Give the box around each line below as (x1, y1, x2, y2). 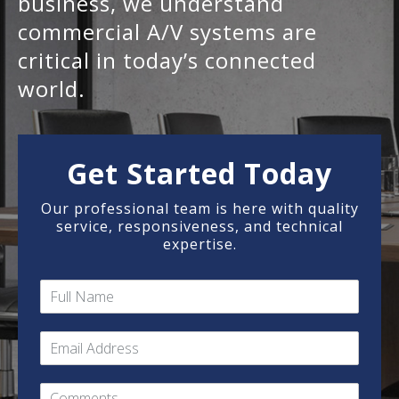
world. (18, 73, 85, 103)
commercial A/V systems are (18, 16, 317, 46)
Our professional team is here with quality (40, 198, 359, 218)
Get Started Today (67, 153, 332, 192)
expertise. (162, 233, 237, 254)
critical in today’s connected (18, 45, 316, 75)
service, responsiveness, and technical (56, 216, 343, 236)
